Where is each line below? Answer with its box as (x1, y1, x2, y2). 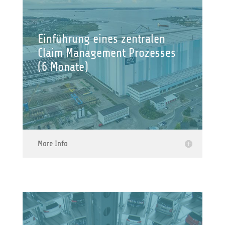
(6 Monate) (37, 60, 88, 74)
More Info (37, 139, 68, 148)
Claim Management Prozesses (37, 46, 176, 60)
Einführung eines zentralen (37, 32, 165, 46)
